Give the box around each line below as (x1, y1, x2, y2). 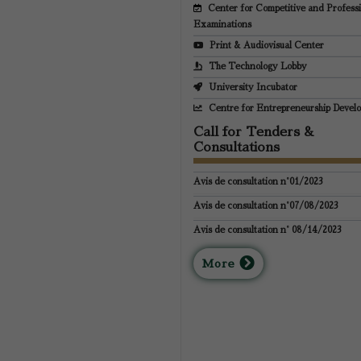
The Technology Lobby (209, 62, 307, 71)
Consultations (193, 141, 280, 154)
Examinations (193, 20, 251, 29)
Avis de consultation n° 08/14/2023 (193, 226, 342, 234)
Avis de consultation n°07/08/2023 (193, 201, 338, 210)
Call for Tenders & (193, 126, 314, 139)
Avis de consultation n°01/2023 (193, 177, 323, 186)
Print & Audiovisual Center (210, 41, 324, 50)
